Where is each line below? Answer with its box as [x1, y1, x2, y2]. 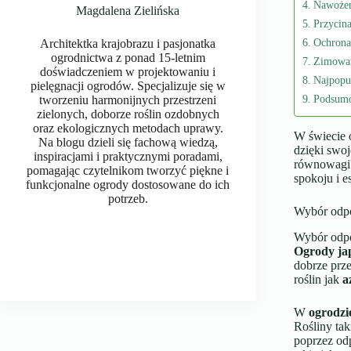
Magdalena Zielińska [76, 4, 180, 17]
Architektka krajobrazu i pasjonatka [40, 37, 216, 50]
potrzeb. [107, 192, 148, 205]
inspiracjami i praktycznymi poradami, [33, 150, 223, 163]
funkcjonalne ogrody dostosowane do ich [26, 178, 230, 191]
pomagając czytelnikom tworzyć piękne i [27, 164, 230, 177]
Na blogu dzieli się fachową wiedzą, [38, 136, 218, 149]
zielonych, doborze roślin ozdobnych [36, 107, 219, 121]
